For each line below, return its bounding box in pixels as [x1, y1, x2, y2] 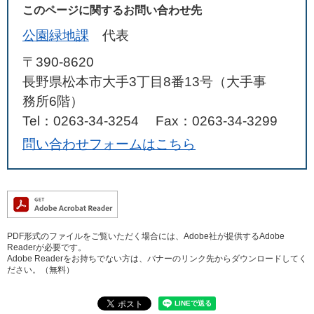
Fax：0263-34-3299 [156, 114, 278, 128]
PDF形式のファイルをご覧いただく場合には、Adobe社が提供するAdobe [7, 231, 285, 241]
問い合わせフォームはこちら [22, 137, 196, 151]
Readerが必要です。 [7, 243, 86, 252]
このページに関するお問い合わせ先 [22, 4, 202, 16]
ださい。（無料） [7, 265, 74, 275]
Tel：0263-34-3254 [22, 114, 139, 128]
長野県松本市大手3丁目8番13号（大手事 [22, 74, 266, 89]
